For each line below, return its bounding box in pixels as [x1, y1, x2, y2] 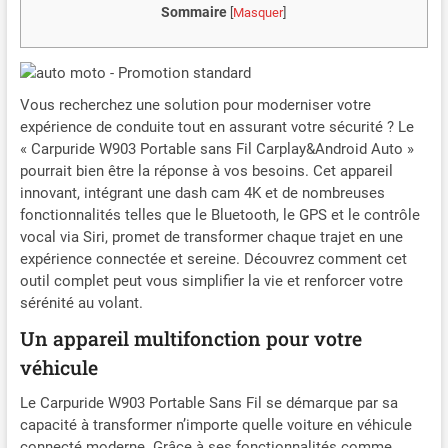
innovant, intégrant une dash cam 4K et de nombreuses [19, 184, 385, 203]
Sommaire [161, 4, 228, 21]
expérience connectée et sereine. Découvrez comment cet [19, 250, 407, 269]
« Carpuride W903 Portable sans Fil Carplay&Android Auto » [19, 140, 414, 159]
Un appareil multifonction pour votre [19, 326, 362, 352]
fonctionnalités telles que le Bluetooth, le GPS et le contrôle [19, 206, 420, 225]
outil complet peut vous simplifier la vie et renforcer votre [19, 272, 403, 291]
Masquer [233, 5, 284, 21]
